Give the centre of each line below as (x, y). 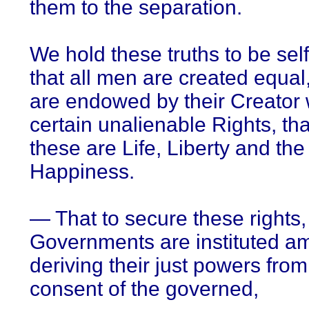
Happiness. (82, 171)
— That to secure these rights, (168, 218)
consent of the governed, (144, 289)
